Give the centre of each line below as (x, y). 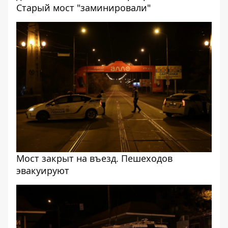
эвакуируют (43, 171)
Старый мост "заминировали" (83, 8)
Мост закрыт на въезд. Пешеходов (94, 159)
